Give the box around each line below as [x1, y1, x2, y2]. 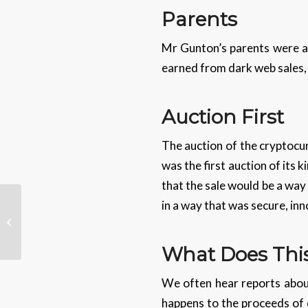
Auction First [161, 105, 284, 129]
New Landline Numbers [24, 223, 115, 234]
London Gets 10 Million [24, 208, 118, 220]
